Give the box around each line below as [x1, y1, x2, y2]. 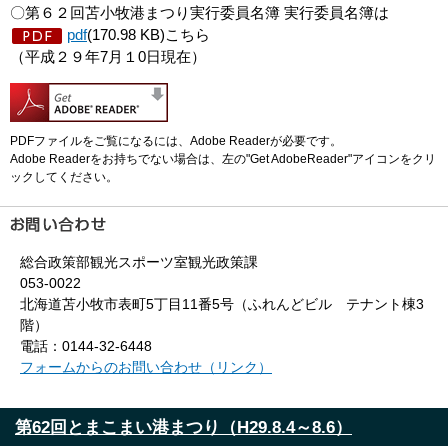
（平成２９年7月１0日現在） [10, 48, 206, 66]
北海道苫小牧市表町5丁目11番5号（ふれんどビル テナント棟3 [20, 296, 424, 313]
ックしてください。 [10, 170, 118, 185]
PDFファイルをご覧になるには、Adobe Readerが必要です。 [10, 134, 342, 149]
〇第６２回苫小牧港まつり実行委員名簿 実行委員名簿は [10, 4, 389, 22]
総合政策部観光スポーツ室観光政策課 [20, 254, 258, 271]
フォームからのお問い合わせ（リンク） [20, 359, 272, 376]
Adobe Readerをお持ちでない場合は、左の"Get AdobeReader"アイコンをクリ [10, 152, 436, 167]
